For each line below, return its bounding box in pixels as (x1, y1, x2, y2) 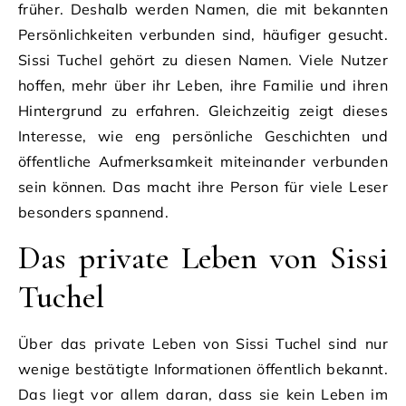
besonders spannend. (18, 202, 169, 221)
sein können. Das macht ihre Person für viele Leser (18, 177, 388, 196)
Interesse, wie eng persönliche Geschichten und (18, 126, 388, 145)
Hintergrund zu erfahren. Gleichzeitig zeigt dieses (18, 101, 388, 120)
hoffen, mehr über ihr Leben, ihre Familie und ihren (18, 75, 388, 94)
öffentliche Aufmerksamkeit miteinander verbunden (18, 151, 388, 170)
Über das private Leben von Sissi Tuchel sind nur (18, 333, 388, 353)
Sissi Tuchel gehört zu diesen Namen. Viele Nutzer (18, 50, 388, 69)
